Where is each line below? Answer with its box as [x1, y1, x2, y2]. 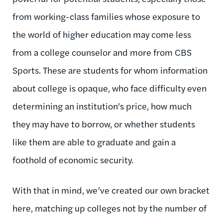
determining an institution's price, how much [12, 99, 192, 112]
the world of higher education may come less [12, 27, 191, 40]
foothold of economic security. [12, 153, 133, 166]
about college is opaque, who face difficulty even [12, 81, 207, 94]
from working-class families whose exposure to [12, 9, 200, 22]
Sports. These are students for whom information [12, 63, 208, 76]
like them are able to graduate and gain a [12, 135, 176, 148]
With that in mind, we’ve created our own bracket [12, 183, 210, 196]
